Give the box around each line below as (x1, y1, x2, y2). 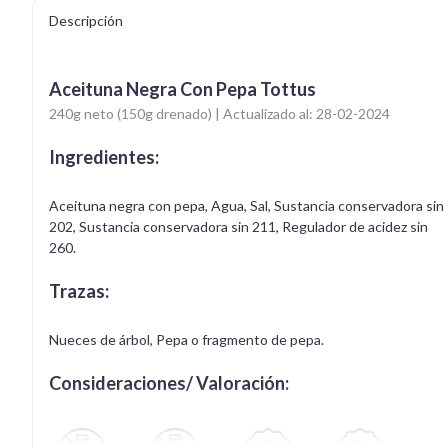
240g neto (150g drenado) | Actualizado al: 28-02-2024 (49, 104, 390, 122)
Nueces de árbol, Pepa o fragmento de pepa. (49, 330, 324, 348)
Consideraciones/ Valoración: (49, 371, 289, 394)
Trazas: (49, 279, 109, 302)
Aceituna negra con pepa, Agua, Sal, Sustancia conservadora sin (49, 196, 444, 214)
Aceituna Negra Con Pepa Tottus (49, 77, 316, 100)
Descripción (49, 12, 123, 29)
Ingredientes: (49, 145, 159, 168)
